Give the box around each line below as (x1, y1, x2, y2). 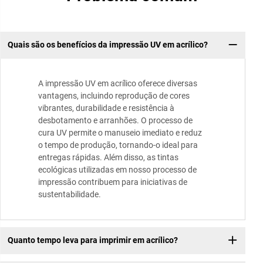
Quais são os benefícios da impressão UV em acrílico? (7, 40, 208, 50)
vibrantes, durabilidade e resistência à (38, 103, 174, 113)
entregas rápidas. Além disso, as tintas (38, 152, 178, 162)
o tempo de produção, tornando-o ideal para (38, 140, 198, 150)
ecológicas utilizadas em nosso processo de (38, 164, 197, 174)
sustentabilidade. (38, 189, 101, 199)
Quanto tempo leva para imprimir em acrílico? (7, 235, 178, 245)
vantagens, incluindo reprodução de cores (38, 90, 190, 100)
